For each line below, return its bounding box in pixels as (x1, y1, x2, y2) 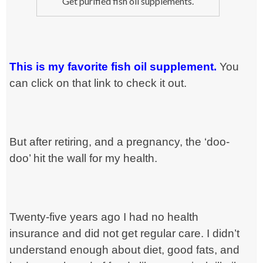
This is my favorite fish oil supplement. (9, 60, 217, 73)
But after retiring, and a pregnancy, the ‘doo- (9, 136, 230, 149)
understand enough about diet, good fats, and (9, 244, 240, 257)
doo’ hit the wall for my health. (9, 152, 158, 165)
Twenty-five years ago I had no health (9, 211, 199, 224)
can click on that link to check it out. (9, 77, 187, 90)
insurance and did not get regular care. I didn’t (9, 227, 240, 240)
